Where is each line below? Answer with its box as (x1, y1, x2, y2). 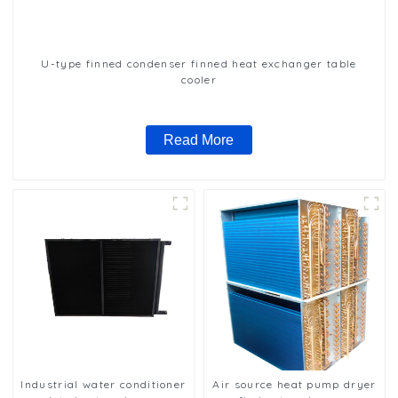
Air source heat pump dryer (212, 377, 377, 391)
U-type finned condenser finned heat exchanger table (41, 56, 357, 70)
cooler (181, 72, 217, 86)
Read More (163, 131, 235, 147)
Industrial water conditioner (20, 377, 187, 391)
